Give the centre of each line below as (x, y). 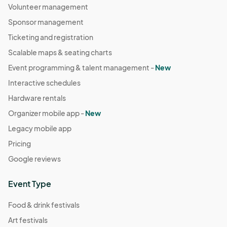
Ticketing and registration (51, 37)
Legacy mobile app (40, 128)
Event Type (30, 183)
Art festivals (28, 220)
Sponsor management (46, 22)
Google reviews (34, 158)
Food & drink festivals (44, 204)
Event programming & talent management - (82, 67)
